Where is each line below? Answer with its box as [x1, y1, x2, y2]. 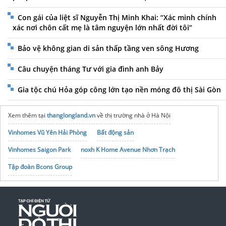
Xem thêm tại [8, 110, 47, 120]
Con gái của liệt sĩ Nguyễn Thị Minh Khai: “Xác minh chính [18, 12, 216, 22]
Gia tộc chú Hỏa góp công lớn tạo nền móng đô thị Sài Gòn [18, 84, 221, 94]
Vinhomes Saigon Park [8, 145, 71, 154]
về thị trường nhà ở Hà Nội [95, 110, 171, 120]
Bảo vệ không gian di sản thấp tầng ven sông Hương [18, 43, 199, 53]
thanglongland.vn [47, 110, 95, 120]
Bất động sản [97, 128, 134, 137]
